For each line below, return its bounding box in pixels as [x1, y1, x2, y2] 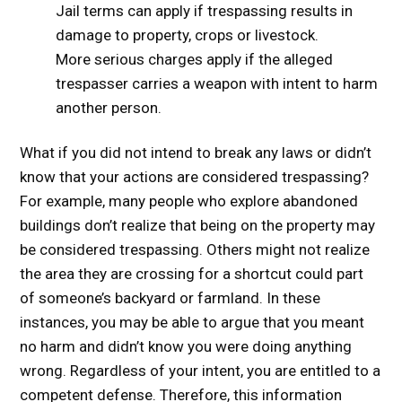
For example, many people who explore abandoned [20, 192, 359, 210]
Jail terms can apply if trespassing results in [56, 2, 354, 20]
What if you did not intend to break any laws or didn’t [20, 144, 372, 162]
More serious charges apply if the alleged [56, 50, 334, 68]
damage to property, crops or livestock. [56, 26, 319, 44]
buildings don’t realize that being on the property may [20, 216, 376, 234]
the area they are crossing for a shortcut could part [20, 265, 364, 283]
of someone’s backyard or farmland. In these [20, 289, 321, 307]
